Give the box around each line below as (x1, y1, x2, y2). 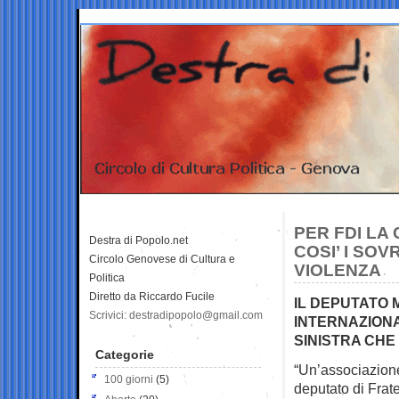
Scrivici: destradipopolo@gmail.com (89, 308, 263, 322)
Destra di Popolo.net (89, 233, 188, 247)
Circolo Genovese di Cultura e (89, 252, 235, 265)
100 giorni (104, 372, 153, 386)
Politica (89, 271, 125, 284)
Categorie (95, 346, 154, 362)
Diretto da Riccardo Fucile (89, 289, 215, 303)
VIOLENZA (294, 260, 381, 280)
